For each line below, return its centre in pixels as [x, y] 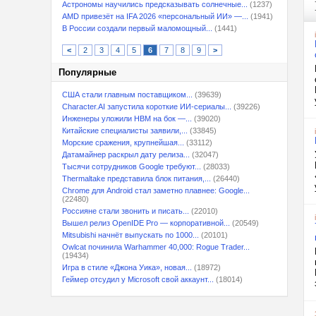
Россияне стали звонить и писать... [126, 211]
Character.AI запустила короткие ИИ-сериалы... [147, 107]
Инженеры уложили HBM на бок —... [127, 119]
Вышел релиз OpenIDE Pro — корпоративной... [146, 223]
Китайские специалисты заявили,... [125, 130]
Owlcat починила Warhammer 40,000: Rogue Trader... [156, 247]
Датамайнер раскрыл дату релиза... [126, 154]
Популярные [87, 72]
